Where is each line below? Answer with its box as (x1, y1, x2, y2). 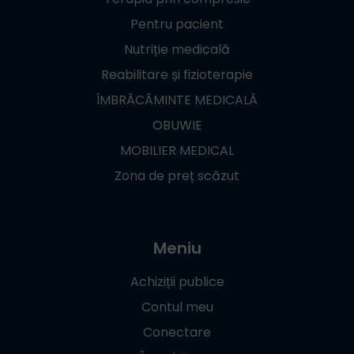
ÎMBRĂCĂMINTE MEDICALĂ (96, 90, 258, 109)
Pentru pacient (130, 14, 224, 33)
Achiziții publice (130, 272, 224, 291)
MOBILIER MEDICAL (120, 141, 234, 160)
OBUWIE (152, 115, 202, 134)
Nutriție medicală (124, 40, 230, 58)
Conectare (143, 322, 211, 341)
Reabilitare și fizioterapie (101, 65, 253, 84)
